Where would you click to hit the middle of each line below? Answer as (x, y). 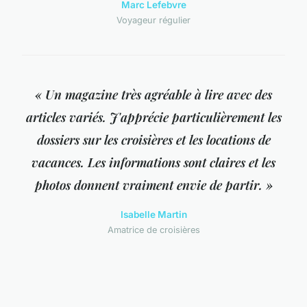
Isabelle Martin (153, 215)
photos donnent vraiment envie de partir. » (153, 185)
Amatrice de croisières (153, 230)
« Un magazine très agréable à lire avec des (153, 95)
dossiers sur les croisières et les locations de (153, 140)
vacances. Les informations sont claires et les (153, 162)
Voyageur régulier (153, 21)
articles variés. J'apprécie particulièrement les (153, 117)
